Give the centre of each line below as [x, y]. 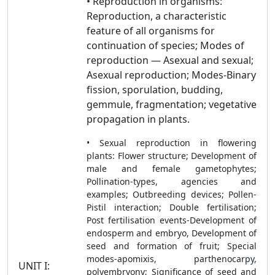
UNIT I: [34, 266]
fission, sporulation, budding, [155, 90]
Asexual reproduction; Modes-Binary [171, 75]
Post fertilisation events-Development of [172, 220]
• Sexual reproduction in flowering [172, 143]
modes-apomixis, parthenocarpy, [172, 259]
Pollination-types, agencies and [172, 181]
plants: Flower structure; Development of [172, 156]
